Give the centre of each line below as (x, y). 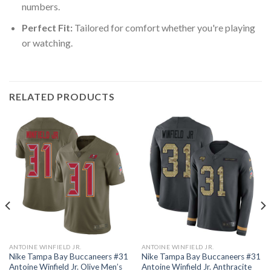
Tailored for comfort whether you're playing (164, 27)
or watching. (47, 42)
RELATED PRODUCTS (62, 96)
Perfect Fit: (47, 27)
